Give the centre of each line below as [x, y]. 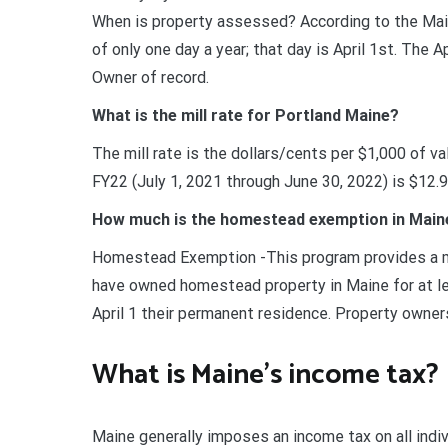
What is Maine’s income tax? [265, 374]
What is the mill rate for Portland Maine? [245, 115]
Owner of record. [150, 77]
